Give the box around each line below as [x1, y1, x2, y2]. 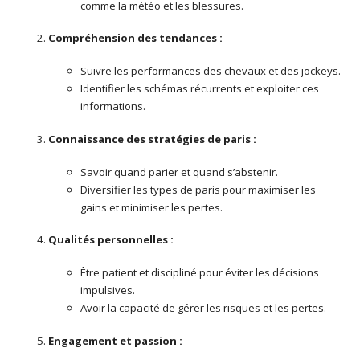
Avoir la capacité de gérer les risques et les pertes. [80, 301, 326, 316]
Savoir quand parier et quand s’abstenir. [80, 164, 278, 179]
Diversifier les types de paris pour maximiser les [80, 182, 316, 197]
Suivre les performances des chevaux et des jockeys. [80, 63, 341, 79]
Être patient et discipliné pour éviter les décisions [80, 265, 319, 280]
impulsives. [80, 283, 135, 298]
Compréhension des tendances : [48, 31, 223, 46]
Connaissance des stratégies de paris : [48, 131, 256, 146]
